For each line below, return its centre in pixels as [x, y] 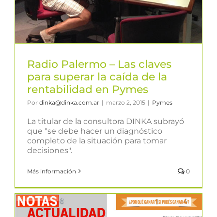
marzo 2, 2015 [126, 102]
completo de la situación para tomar [97, 140]
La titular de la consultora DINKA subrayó [106, 121]
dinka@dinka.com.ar [69, 102]
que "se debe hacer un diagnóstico [95, 131]
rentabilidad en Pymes [88, 89]
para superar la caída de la [97, 77]
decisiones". [50, 150]
